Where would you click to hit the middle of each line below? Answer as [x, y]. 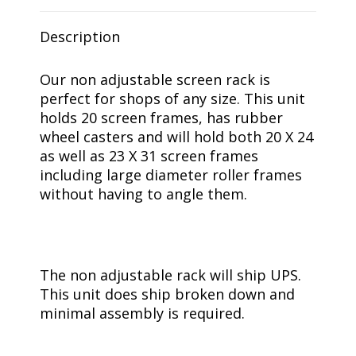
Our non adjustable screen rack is [155, 79]
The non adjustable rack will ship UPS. [170, 275]
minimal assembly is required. [142, 313]
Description [80, 37]
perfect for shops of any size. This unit [172, 99]
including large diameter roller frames [171, 175]
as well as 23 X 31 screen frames [149, 156]
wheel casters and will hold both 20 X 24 [176, 137]
